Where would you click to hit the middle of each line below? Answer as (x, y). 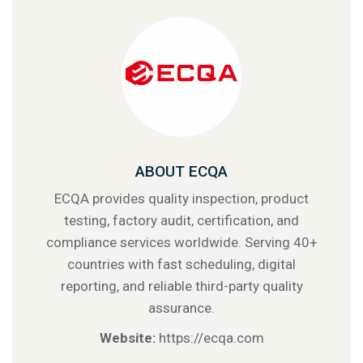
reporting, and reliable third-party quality (181, 286)
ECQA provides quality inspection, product (181, 199)
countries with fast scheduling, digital (181, 265)
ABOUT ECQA (181, 172)
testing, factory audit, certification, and (181, 221)
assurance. (181, 308)
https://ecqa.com (211, 338)
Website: (127, 338)
